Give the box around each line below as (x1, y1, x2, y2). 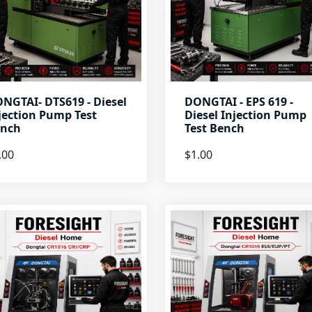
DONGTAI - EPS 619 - (184, 94, 293, 109)
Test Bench (184, 120, 244, 136)
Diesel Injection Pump (184, 107, 306, 123)
